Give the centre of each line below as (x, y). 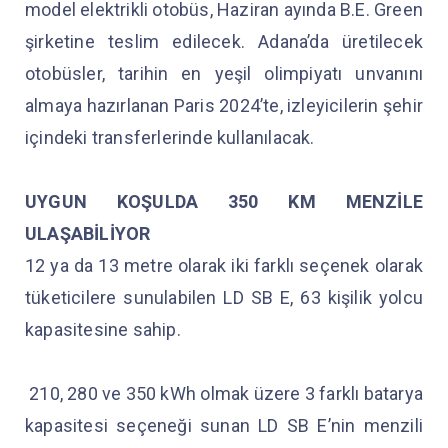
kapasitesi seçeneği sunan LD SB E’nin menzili (224, 425)
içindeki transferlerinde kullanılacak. (172, 137)
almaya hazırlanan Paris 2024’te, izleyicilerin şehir (224, 105)
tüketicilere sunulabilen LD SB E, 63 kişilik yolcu (224, 297)
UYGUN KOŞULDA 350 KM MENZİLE (224, 201)
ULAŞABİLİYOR (88, 233)
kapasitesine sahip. (103, 329)
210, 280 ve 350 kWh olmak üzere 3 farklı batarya (224, 393)
